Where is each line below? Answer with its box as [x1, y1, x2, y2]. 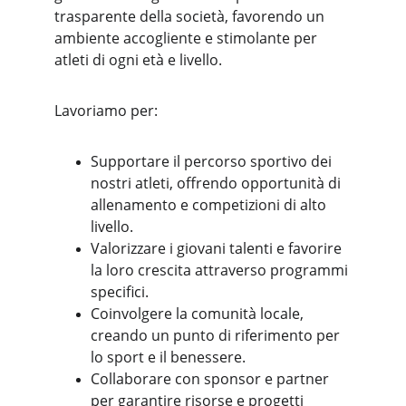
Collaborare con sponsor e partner [91, 369, 333, 389]
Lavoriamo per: [54, 101, 158, 121]
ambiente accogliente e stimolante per [54, 28, 321, 48]
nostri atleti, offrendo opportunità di [91, 173, 344, 193]
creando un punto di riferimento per [91, 325, 343, 345]
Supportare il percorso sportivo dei [91, 151, 335, 171]
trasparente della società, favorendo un [54, 6, 328, 26]
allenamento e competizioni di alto [91, 195, 330, 215]
